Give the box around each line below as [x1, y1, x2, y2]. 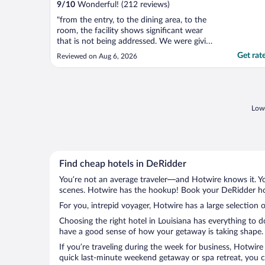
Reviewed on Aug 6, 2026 [57, 53, 137, 60]
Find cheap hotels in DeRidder [59, 159, 186, 169]
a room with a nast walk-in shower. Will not [57, 48, 215, 57]
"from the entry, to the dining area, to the [57, 16, 206, 25]
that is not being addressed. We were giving [57, 37, 215, 46]
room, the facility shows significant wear [57, 27, 203, 35]
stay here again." [57, 59, 115, 67]
